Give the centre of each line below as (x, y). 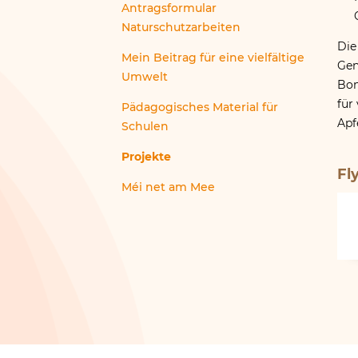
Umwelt (145, 76)
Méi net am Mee (168, 187)
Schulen (145, 126)
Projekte (146, 157)
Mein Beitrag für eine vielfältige (213, 57)
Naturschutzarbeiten (181, 27)
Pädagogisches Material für (200, 107)
